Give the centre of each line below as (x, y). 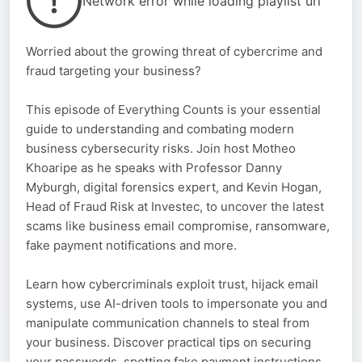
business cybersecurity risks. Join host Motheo (161, 149)
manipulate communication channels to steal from (168, 323)
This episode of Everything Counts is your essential (173, 110)
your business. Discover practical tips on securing (168, 343)
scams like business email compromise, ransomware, (178, 226)
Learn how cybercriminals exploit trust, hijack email (172, 284)
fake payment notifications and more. (131, 246)
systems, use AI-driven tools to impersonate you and (177, 304)
